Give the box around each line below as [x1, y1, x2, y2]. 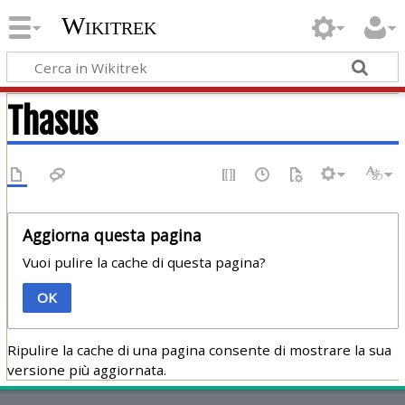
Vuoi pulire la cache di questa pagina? [22, 252, 266, 271]
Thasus [6, 99, 98, 143]
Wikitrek [61, 12, 156, 41]
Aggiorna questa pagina [22, 223, 202, 246]
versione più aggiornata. [6, 360, 166, 379]
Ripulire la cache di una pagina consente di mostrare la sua [6, 340, 391, 359]
